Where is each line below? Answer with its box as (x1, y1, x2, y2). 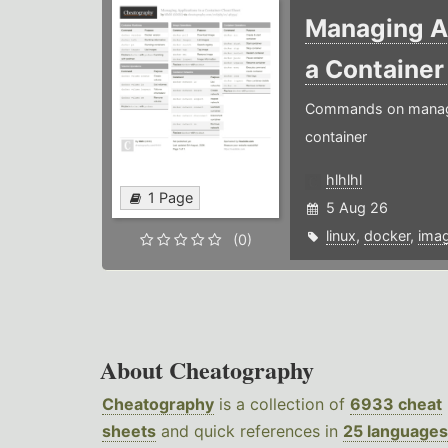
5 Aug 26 (325, 199, 388, 217)
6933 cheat (350, 394, 442, 415)
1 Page (148, 189, 193, 207)
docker (363, 227, 410, 245)
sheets (102, 421, 156, 442)
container (304, 128, 367, 146)
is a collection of (214, 394, 350, 415)
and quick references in (156, 421, 343, 442)
